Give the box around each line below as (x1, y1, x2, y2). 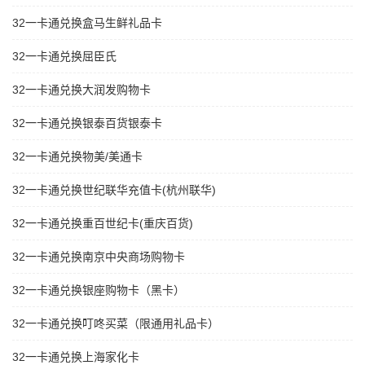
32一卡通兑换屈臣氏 (12, 50, 117, 64)
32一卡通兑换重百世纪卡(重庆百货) (12, 217, 193, 231)
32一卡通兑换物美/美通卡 (12, 150, 143, 164)
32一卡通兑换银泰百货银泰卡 (12, 117, 162, 130)
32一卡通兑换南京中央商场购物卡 (12, 250, 185, 264)
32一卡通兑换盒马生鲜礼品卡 (12, 16, 162, 30)
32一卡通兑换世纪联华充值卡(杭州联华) (12, 183, 216, 197)
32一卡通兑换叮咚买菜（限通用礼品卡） (12, 317, 219, 331)
